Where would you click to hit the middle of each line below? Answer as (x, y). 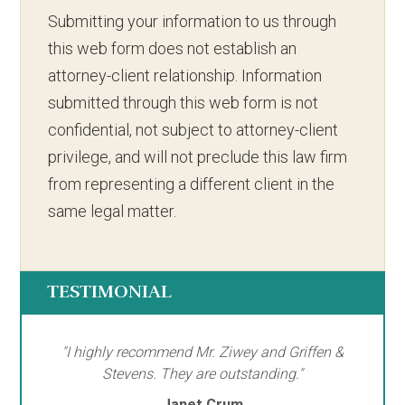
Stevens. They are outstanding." (202, 373)
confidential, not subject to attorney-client (193, 129)
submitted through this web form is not (184, 102)
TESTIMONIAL (110, 291)
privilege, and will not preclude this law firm (198, 156)
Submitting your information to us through (193, 21)
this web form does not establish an (173, 48)
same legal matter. (113, 211)
